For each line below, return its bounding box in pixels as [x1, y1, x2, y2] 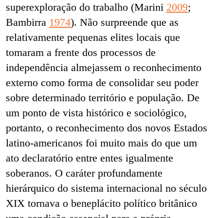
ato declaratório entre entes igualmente [6, 152, 173, 164]
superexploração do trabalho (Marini [6, 1, 166, 14]
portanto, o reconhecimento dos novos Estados [6, 122, 207, 134]
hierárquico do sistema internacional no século [6, 182, 207, 195]
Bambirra [6, 16, 49, 29]
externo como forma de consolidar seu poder [6, 76, 199, 89]
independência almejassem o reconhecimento [6, 61, 201, 74]
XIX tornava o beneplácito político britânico [6, 197, 197, 210]
